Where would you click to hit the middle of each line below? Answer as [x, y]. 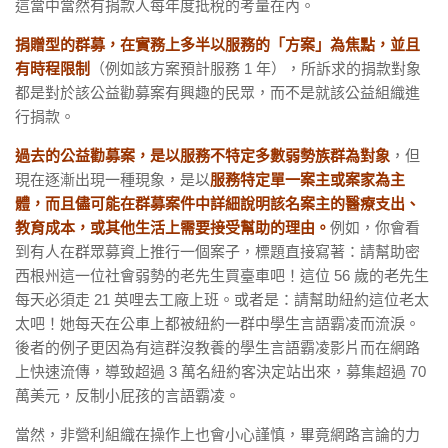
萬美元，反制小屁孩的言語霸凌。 [127, 396]
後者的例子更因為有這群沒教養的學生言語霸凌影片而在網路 [217, 348]
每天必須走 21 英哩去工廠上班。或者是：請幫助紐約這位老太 [222, 300]
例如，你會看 [375, 228]
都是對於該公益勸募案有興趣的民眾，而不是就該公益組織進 [217, 93]
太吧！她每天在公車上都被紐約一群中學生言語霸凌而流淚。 [217, 324]
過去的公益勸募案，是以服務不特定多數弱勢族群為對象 [202, 156]
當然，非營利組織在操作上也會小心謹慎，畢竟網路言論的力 [217, 435]
